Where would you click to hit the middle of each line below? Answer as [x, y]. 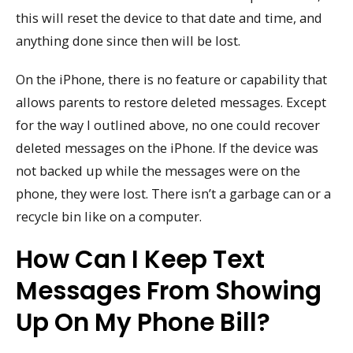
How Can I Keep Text [140, 259]
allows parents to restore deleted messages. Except [171, 102]
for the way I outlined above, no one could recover [168, 124]
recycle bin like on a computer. [109, 216]
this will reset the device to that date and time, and [169, 18]
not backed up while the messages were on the [158, 170]
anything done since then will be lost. [128, 41]
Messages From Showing [169, 290]
